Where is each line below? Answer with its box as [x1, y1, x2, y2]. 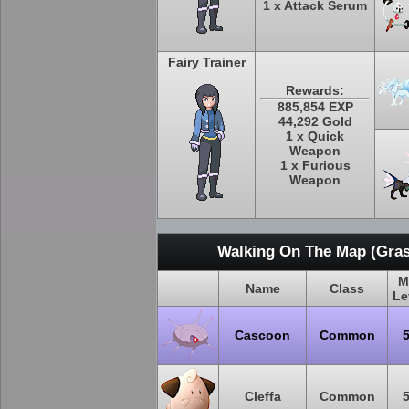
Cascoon [235, 328, 290, 342]
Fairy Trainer [167, 55, 246, 69]
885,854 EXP [277, 100, 353, 114]
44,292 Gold [278, 114, 352, 129]
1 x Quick [286, 129, 344, 143]
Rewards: [286, 83, 344, 98]
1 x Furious [279, 158, 351, 173]
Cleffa [244, 389, 281, 404]
